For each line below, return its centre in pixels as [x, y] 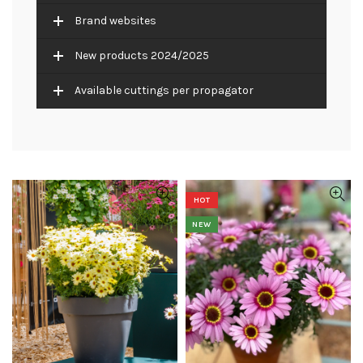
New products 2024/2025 [142, 56]
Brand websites [115, 21]
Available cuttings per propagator [164, 90]
